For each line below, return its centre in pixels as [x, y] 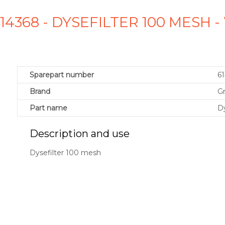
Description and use [80, 134]
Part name [48, 108]
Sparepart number [62, 75]
